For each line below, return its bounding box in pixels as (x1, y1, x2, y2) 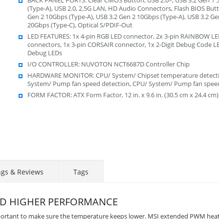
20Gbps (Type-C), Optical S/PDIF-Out (27, 20, 132, 29)
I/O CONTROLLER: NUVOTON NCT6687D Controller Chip (27, 59, 190, 68)
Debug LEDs (27, 48, 62, 57)
